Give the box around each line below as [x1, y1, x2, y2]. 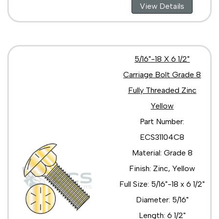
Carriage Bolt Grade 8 [123, 69, 201, 79]
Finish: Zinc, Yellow [129, 163, 196, 173]
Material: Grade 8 [131, 148, 193, 157]
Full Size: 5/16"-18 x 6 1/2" [119, 179, 205, 189]
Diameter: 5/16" [135, 195, 189, 204]
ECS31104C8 [140, 132, 185, 142]
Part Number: [140, 116, 185, 126]
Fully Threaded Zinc [128, 85, 197, 95]
